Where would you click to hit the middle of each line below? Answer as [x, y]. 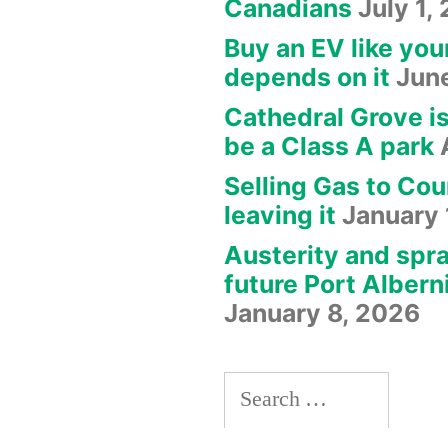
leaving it [280, 214]
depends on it [307, 76]
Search [253, 389]
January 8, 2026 [322, 312]
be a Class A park [329, 145]
